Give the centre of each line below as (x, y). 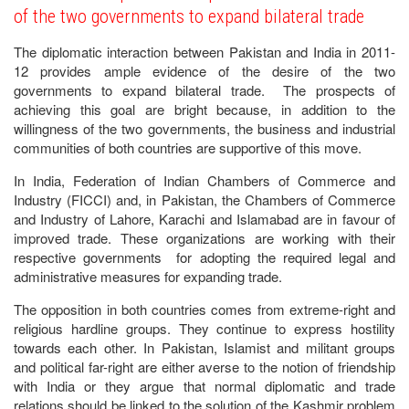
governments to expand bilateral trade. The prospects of (204, 90)
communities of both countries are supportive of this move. (188, 147)
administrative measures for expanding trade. (148, 276)
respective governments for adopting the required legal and (204, 257)
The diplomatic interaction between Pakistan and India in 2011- (204, 52)
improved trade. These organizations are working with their (204, 238)
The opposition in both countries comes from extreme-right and (204, 309)
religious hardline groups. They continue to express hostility (204, 328)
